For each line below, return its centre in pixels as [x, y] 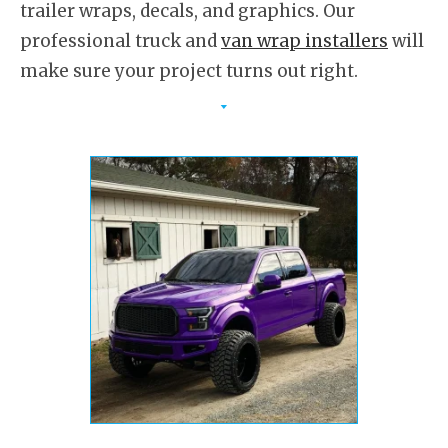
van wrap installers [304, 40]
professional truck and [120, 40]
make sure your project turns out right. [189, 70]
